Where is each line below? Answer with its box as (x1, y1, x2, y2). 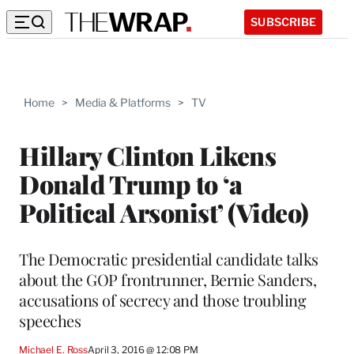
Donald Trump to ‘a (19, 166, 242, 201)
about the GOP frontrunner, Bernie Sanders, (19, 268, 316, 290)
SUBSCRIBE (250, 14, 316, 28)
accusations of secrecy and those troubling (19, 288, 306, 311)
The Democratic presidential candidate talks (19, 247, 318, 269)
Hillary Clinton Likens (19, 137, 276, 172)
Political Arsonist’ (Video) (19, 194, 309, 229)
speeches (19, 309, 81, 331)
